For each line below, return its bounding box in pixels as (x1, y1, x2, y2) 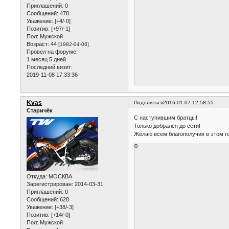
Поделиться (134, 100, 164, 106)
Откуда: (27, 173, 48, 179)
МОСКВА (47, 173, 73, 179)
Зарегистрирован (27, 180, 72, 187)
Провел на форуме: (27, 49, 78, 55)
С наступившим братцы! (134, 114, 198, 121)
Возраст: (27, 41, 50, 48)
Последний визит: (27, 64, 73, 71)
